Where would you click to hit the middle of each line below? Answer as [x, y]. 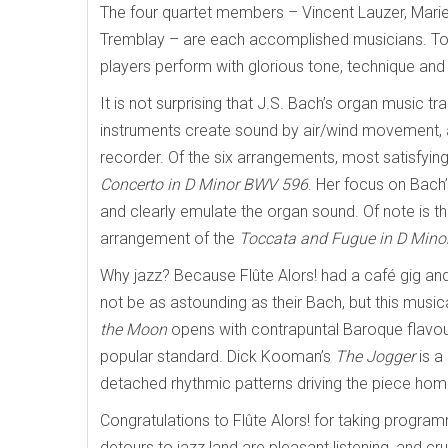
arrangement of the [169, 238]
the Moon [133, 329]
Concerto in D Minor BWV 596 [204, 184]
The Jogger [375, 356]
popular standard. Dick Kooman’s [217, 356]
